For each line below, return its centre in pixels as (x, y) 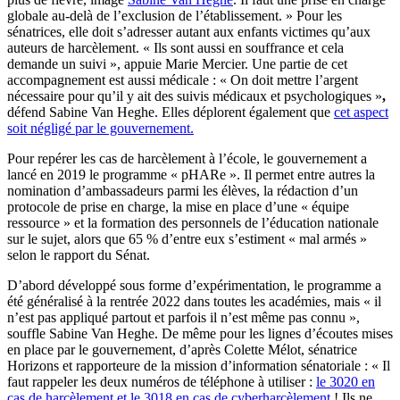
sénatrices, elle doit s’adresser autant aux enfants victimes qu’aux (189, 31)
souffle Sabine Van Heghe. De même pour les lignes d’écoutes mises (200, 333)
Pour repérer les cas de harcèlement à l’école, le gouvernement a (187, 158)
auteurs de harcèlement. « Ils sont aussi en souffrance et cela (175, 47)
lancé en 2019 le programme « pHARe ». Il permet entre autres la (191, 174)
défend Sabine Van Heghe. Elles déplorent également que (171, 112)
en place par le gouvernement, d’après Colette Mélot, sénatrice (182, 349)
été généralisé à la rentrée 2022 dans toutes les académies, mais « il (194, 301)
